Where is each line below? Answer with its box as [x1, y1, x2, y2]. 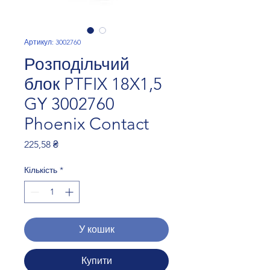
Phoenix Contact [24, 114, 149, 134]
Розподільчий [24, 54, 130, 75]
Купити [81, 255, 112, 267]
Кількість [24, 165, 57, 176]
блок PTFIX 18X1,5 [24, 74, 162, 95]
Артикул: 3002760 [24, 37, 81, 47]
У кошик [78, 224, 115, 236]
